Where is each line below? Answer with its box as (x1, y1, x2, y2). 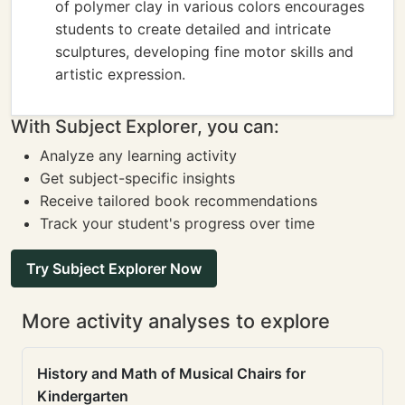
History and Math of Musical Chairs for (37, 364, 306, 382)
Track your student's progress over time (40, 214, 315, 232)
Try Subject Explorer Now (26, 259, 202, 278)
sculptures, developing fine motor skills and (55, 42, 353, 61)
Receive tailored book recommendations (40, 192, 317, 210)
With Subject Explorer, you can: (11, 116, 279, 137)
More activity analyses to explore (22, 309, 330, 333)
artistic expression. (55, 65, 185, 83)
